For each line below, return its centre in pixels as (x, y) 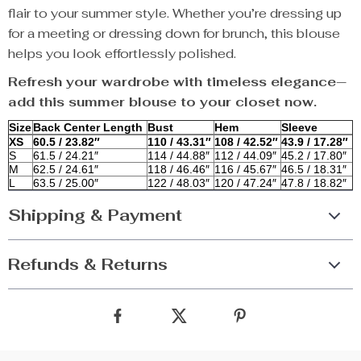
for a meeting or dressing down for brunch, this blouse (174, 33)
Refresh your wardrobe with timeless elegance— (177, 82)
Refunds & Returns (88, 264)
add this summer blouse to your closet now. (162, 102)
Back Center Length (88, 127)
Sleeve (299, 127)
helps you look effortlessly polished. (122, 54)
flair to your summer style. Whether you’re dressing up (175, 13)
